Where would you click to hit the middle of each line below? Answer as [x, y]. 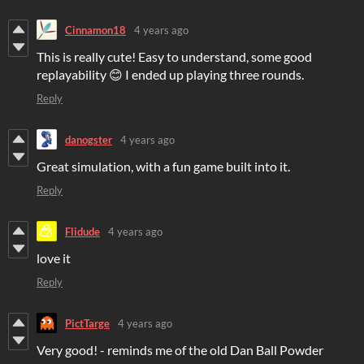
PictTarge [87, 323]
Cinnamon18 [95, 30]
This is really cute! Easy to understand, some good [174, 57]
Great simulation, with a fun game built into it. [163, 167]
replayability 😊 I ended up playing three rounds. [170, 75]
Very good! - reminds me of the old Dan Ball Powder [180, 350]
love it [54, 258]
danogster [89, 139]
